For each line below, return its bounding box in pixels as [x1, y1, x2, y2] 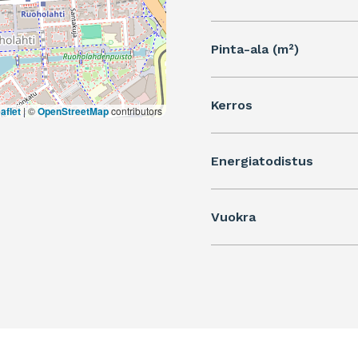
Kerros [211, 97, 253, 113]
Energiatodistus [211, 153, 313, 169]
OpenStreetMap [38, 104, 109, 119]
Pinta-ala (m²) [211, 42, 299, 58]
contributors [109, 104, 162, 118]
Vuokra [211, 209, 256, 225]
